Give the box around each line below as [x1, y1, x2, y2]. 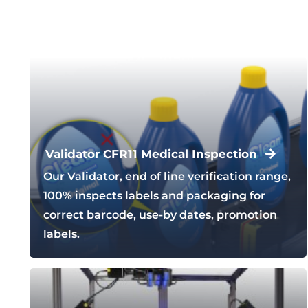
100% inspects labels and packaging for [43, 189, 265, 203]
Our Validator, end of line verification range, [43, 170, 291, 184]
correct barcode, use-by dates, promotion [43, 208, 277, 222]
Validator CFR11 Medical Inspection [45, 146, 257, 161]
